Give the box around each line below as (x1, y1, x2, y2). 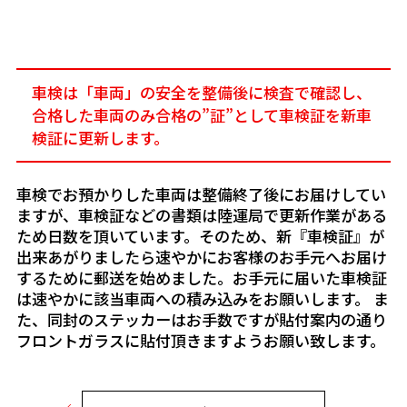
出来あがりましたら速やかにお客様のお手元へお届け (15, 244, 387, 268)
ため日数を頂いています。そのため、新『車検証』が (15, 223, 384, 247)
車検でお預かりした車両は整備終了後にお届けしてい (15, 182, 386, 205)
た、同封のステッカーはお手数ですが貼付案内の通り (15, 307, 387, 331)
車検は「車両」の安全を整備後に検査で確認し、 (31, 81, 372, 104)
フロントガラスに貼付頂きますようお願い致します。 (15, 328, 385, 352)
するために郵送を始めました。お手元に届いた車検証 (15, 265, 387, 289)
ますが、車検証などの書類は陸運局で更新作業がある (15, 203, 387, 226)
